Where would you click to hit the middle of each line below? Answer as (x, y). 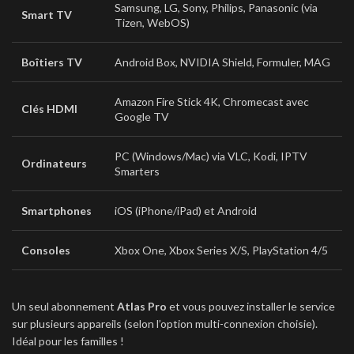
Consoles (46, 250)
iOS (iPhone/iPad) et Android (186, 211)
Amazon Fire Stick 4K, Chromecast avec (212, 102)
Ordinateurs (54, 163)
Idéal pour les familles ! (68, 341)
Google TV (142, 117)
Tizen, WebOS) (152, 23)
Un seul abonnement (64, 306)
